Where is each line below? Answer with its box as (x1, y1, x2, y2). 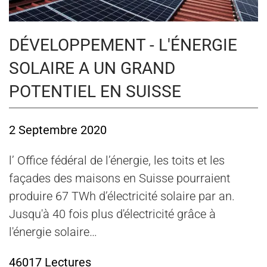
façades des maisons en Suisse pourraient (9, 171, 230, 186)
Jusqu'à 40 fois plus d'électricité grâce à (9, 207, 216, 222)
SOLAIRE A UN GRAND (9, 58, 175, 79)
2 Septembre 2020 (9, 123, 107, 138)
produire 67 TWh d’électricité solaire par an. (9, 189, 235, 204)
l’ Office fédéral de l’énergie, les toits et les (9, 153, 225, 168)
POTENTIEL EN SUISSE (9, 82, 181, 102)
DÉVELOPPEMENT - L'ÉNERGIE (9, 35, 237, 55)
